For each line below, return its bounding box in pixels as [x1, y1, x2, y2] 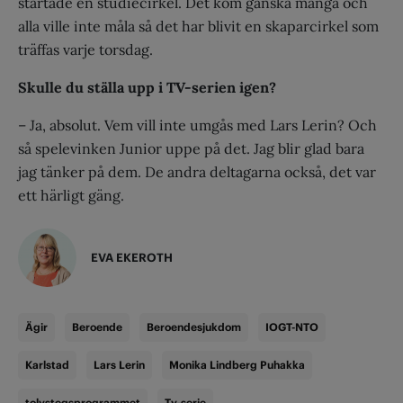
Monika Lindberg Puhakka [169, 358, 305, 372]
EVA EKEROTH [91, 250, 173, 266]
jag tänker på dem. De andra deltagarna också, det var [18, 163, 376, 182]
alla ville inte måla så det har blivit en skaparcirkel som [18, 17, 379, 36]
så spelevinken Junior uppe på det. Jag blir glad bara [18, 139, 364, 158]
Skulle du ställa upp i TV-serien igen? [18, 78, 276, 97]
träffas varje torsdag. [18, 40, 153, 59]
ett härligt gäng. [18, 186, 124, 205]
